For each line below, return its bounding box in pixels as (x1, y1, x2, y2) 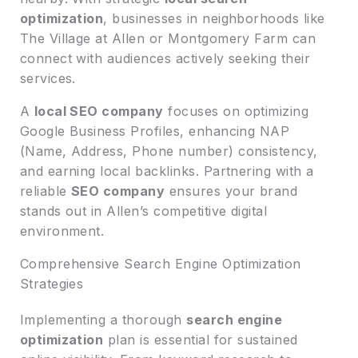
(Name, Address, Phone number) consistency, (19, 142, 318, 159)
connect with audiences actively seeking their (19, 50, 311, 66)
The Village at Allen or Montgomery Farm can (19, 30, 316, 46)
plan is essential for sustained (103, 331, 298, 348)
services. (19, 70, 76, 86)
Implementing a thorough (19, 311, 187, 328)
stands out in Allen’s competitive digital (19, 202, 268, 219)
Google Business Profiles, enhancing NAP (19, 122, 290, 139)
